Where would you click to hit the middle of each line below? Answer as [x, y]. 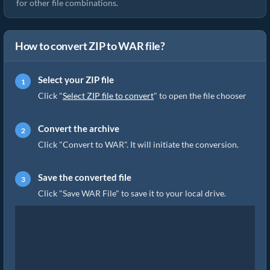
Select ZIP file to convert [108, 96]
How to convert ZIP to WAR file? [90, 46]
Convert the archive [79, 128]
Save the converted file [85, 177]
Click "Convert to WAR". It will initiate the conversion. [138, 144]
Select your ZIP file [76, 80]
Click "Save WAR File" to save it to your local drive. [132, 193]
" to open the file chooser [200, 96]
